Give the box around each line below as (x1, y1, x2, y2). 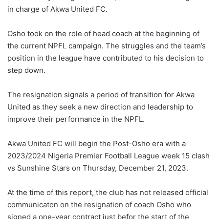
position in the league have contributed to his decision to (7, 53, 204, 63)
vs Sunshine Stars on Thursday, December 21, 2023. (7, 163, 188, 173)
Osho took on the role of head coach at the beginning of (7, 29, 199, 39)
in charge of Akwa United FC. (7, 4, 108, 14)
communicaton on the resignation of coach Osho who (7, 200, 191, 210)
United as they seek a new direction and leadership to (7, 102, 193, 112)
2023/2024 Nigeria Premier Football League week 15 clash (7, 151, 210, 161)
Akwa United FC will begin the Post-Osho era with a (7, 139, 186, 149)
